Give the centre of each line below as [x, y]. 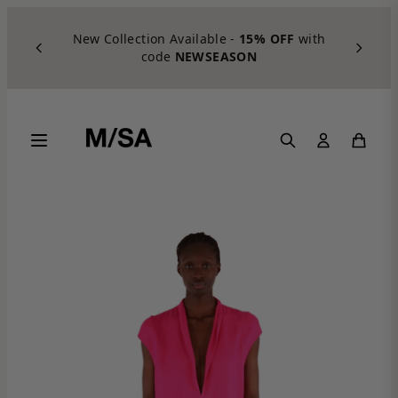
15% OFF [267, 39]
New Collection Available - [156, 39]
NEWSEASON [215, 56]
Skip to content [57, 16]
